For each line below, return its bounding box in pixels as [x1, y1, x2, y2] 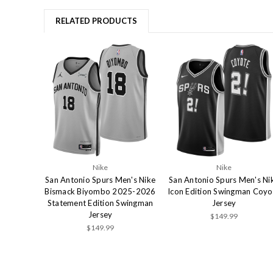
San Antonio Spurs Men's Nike [45, 175, 155, 185]
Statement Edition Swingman [47, 198, 154, 208]
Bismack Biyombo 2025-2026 [44, 186, 156, 197]
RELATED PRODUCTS [55, 16, 137, 26]
